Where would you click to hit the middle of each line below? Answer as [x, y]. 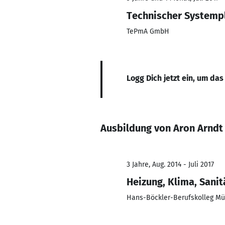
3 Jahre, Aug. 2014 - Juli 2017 [170, 164]
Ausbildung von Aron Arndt [162, 128]
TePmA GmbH [148, 31]
